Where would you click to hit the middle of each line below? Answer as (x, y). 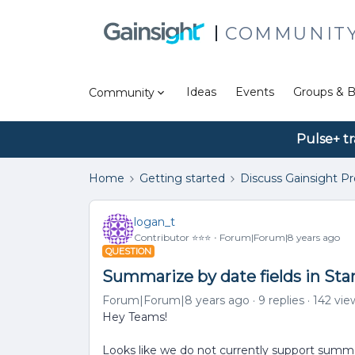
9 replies (281, 300)
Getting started (182, 178)
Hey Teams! (135, 317)
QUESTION (128, 251)
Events (255, 92)
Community (122, 92)
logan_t (155, 221)
